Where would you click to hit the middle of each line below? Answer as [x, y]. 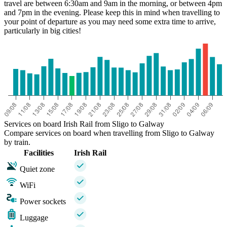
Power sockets [43, 202]
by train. [17, 142]
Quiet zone [37, 169]
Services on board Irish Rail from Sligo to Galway [84, 124]
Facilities [39, 153]
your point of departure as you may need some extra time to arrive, [110, 22]
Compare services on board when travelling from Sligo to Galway [109, 133]
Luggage [34, 218]
